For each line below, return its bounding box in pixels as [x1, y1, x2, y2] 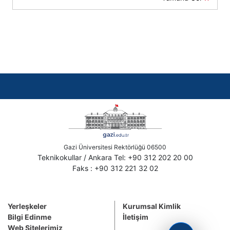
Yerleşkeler [8, 202, 47, 211]
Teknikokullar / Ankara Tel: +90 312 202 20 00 [37, 153, 193, 162]
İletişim [123, 213, 148, 222]
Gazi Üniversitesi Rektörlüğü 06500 [64, 143, 166, 151]
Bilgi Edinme [8, 213, 51, 222]
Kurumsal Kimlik [123, 202, 181, 211]
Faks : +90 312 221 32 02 [72, 164, 158, 173]
